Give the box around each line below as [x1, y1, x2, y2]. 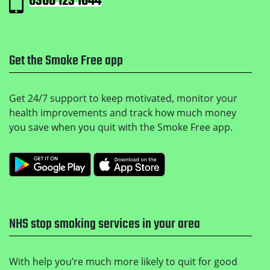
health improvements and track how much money [9, 106, 236, 120]
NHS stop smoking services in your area [9, 213, 200, 236]
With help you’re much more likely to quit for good [9, 255, 237, 269]
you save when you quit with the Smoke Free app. [9, 121, 233, 134]
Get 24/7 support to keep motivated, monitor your [9, 92, 237, 105]
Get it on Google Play [90, 153, 186, 167]
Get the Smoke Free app [9, 50, 123, 72]
